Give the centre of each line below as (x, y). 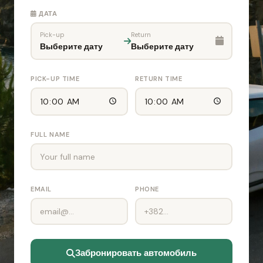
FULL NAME (50, 134)
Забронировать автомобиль (136, 253)
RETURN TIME (159, 79)
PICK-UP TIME (55, 79)
